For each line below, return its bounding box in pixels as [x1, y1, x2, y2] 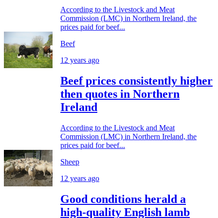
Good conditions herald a [60, 192, 186, 205]
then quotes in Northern [60, 87, 180, 100]
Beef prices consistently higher [60, 74, 213, 87]
